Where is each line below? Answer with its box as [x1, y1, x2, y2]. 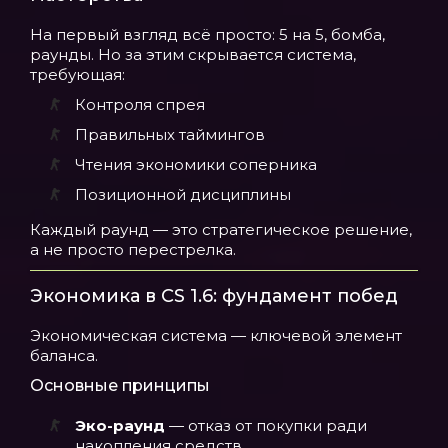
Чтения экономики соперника [75, 155, 317, 174]
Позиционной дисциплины [75, 185, 291, 204]
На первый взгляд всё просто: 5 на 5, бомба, [30, 25, 385, 44]
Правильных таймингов [75, 125, 265, 144]
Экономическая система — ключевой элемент [30, 326, 402, 345]
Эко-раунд [75, 416, 165, 435]
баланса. [30, 346, 98, 365]
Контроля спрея [75, 95, 205, 114]
